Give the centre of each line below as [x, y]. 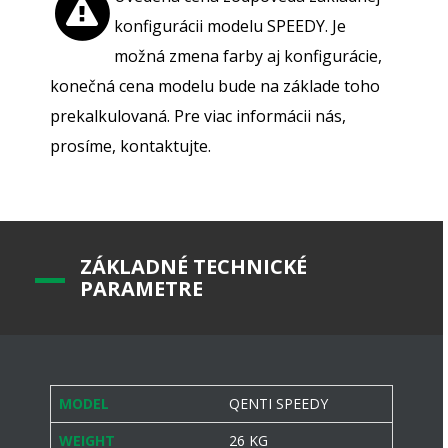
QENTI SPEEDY [278, 404]
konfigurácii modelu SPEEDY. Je [230, 26]
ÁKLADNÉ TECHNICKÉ [199, 267]
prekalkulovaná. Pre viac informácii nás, [198, 116]
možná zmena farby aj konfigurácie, [248, 56]
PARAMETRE [141, 289]
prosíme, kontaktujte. [130, 146]
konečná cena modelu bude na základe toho [215, 86]
